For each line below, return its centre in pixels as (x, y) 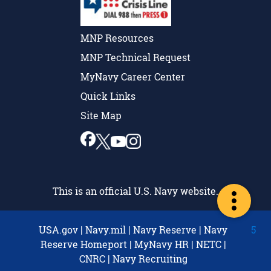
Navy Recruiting (150, 258)
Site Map (101, 116)
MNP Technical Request (135, 57)
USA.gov (58, 229)
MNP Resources (117, 38)
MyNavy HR (161, 244)
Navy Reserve (165, 229)
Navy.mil (106, 229)
